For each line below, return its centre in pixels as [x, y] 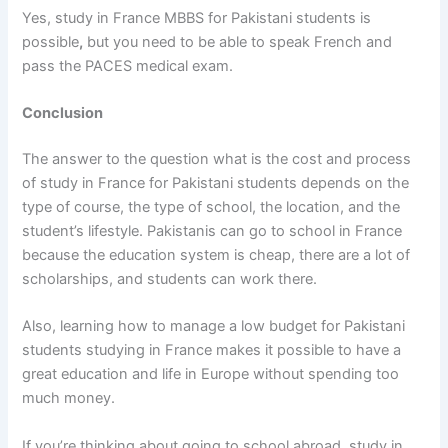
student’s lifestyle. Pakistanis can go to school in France [212, 230]
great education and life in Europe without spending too [211, 374]
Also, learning [70, 326]
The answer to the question [118, 158]
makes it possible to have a [307, 350]
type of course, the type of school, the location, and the [211, 206]
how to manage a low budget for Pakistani [262, 326]
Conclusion [63, 113]
